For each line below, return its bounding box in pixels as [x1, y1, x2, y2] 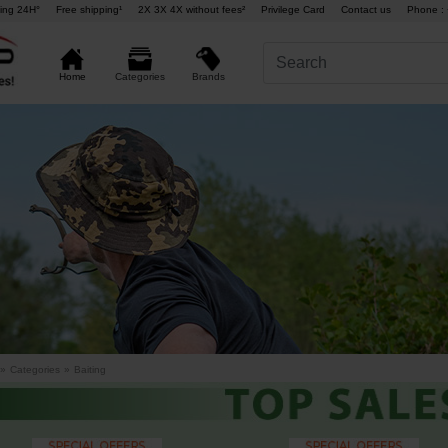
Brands [191, 70, 225, 82]
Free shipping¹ [55, 4, 122, 16]
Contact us [340, 4, 391, 16]
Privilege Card [260, 4, 325, 16]
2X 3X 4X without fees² [137, 4, 245, 16]
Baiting [74, 364, 106, 375]
